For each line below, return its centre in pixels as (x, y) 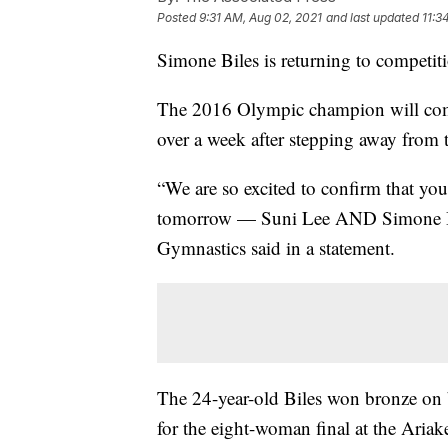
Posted (178, 18)
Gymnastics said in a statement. (276, 248)
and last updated (372, 18)
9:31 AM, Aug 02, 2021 (260, 18)
